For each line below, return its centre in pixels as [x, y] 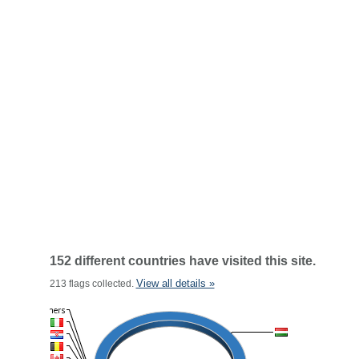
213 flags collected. [93, 284]
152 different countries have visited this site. [182, 261]
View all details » [175, 283]
